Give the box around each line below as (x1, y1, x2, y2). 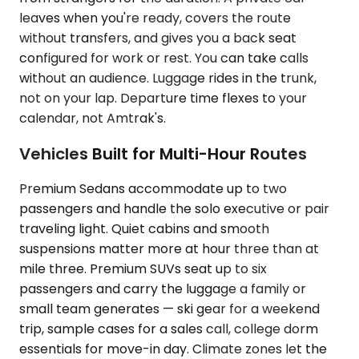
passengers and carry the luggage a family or (19, 280, 306, 299)
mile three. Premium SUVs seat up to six (19, 260, 267, 279)
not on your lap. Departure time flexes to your (19, 89, 307, 108)
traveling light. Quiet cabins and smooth (19, 220, 269, 239)
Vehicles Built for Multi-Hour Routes (19, 142, 307, 165)
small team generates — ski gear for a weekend (19, 300, 320, 319)
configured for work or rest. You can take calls (19, 49, 309, 68)
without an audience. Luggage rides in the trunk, (19, 69, 317, 88)
